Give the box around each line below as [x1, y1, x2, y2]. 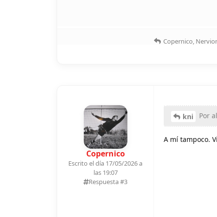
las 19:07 [93, 168, 118, 177]
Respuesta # [89, 177, 124, 186]
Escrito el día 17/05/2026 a [68, 158, 142, 168]
